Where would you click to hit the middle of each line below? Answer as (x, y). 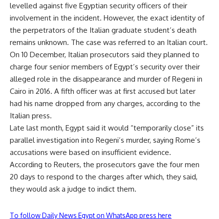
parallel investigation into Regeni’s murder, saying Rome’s (105, 140)
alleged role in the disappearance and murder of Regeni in (106, 79)
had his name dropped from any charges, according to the (105, 104)
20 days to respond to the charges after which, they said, (104, 177)
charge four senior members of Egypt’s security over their (105, 67)
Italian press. (31, 116)
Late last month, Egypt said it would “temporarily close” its (107, 128)
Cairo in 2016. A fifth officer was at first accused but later (103, 91)
